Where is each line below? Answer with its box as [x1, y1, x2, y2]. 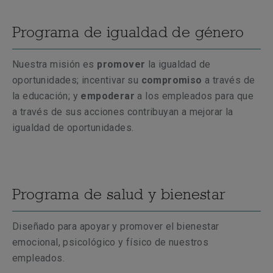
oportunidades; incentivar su [12, 74, 141, 86]
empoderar [78, 90, 135, 102]
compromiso [141, 74, 202, 86]
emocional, [12, 236, 63, 248]
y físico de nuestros [115, 236, 209, 248]
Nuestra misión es [12, 58, 97, 70]
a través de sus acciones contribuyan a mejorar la [12, 106, 233, 118]
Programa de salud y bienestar [12, 185, 226, 203]
